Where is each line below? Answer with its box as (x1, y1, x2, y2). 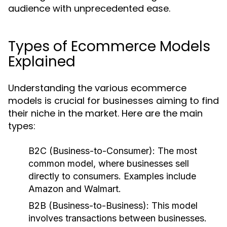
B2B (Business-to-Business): (28, 200, 149, 211)
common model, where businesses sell (28, 158, 189, 169)
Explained (8, 52, 75, 71)
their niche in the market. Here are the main (8, 107, 203, 120)
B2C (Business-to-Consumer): (28, 145, 155, 156)
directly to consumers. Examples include (28, 171, 196, 181)
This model (149, 200, 198, 211)
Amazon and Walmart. (28, 183, 121, 194)
